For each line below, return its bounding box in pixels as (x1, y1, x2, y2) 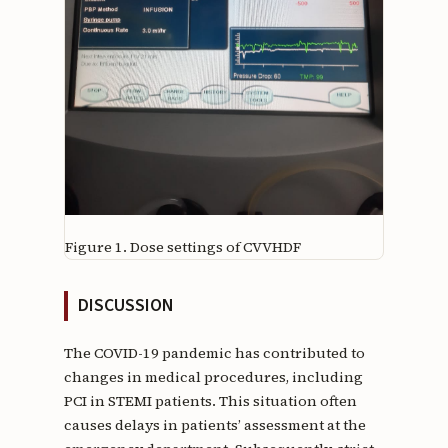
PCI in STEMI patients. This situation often (63, 390, 357, 411)
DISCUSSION (77, 292, 173, 318)
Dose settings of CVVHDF (129, 236, 301, 257)
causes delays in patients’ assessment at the (63, 414, 366, 435)
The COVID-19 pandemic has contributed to (63, 342, 365, 363)
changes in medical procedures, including (63, 366, 363, 387)
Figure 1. (64, 236, 127, 257)
